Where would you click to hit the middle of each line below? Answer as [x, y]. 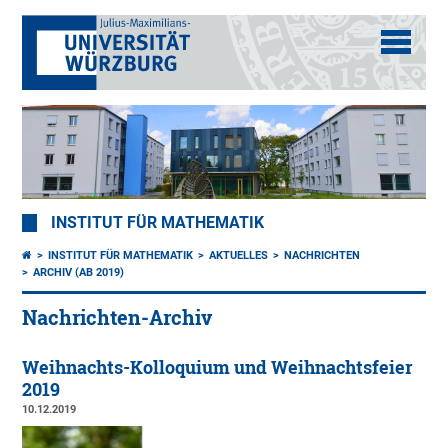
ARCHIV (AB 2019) [79, 273]
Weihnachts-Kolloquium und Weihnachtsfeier [218, 368]
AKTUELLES [239, 256]
